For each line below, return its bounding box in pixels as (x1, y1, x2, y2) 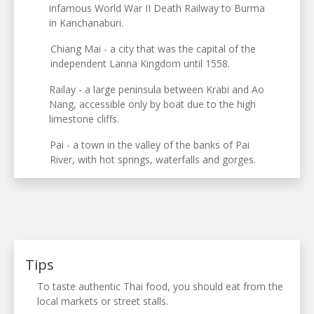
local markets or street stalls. (36, 294, 168, 308)
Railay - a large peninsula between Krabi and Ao (49, 83, 265, 97)
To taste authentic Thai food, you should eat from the (36, 280, 283, 294)
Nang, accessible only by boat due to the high (49, 97, 257, 111)
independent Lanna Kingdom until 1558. (50, 57, 230, 71)
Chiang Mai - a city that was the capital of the (50, 42, 256, 56)
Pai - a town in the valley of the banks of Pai (50, 138, 250, 152)
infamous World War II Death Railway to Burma (49, 1, 266, 15)
